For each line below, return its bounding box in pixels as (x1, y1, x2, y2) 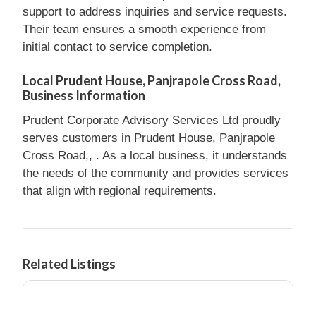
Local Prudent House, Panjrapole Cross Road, (23, 73, 281, 88)
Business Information (23, 87, 145, 103)
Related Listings (23, 256, 116, 272)
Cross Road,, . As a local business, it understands (23, 149, 287, 162)
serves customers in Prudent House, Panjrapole (23, 131, 275, 145)
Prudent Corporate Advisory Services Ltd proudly (23, 114, 281, 127)
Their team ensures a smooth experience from (23, 22, 266, 36)
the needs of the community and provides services (23, 166, 288, 180)
